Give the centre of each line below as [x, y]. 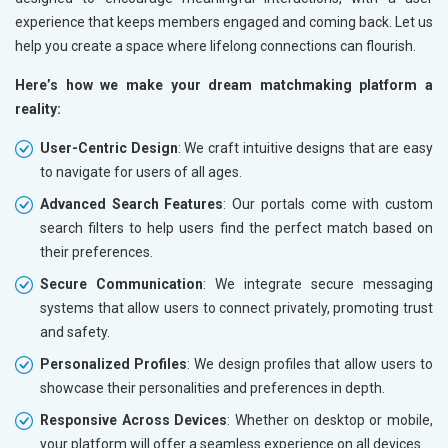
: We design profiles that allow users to [309, 363]
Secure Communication [121, 283]
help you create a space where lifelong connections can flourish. [215, 45]
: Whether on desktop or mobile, [330, 419]
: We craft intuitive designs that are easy [305, 147]
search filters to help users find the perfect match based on [236, 227]
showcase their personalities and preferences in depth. [212, 387]
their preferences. [96, 251]
